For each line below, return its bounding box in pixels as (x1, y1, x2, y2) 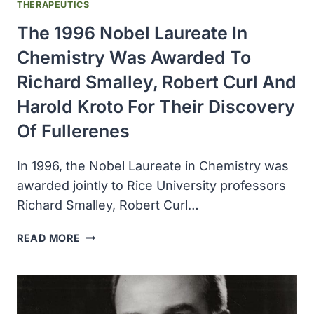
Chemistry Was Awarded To (17, 46, 251, 68)
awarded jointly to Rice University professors (17, 177, 286, 193)
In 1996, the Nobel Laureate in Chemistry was (17, 158, 289, 173)
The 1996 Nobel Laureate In (17, 22, 247, 43)
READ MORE (17, 231, 81, 244)
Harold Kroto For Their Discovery (17, 95, 295, 117)
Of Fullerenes (17, 120, 130, 142)
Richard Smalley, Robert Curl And (17, 71, 296, 93)
